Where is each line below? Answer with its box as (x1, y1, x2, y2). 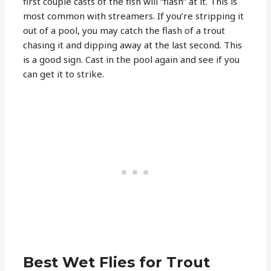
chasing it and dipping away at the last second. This (23, 38, 243, 51)
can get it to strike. (23, 67, 105, 80)
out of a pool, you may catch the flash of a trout (23, 24, 226, 36)
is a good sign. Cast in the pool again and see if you (23, 53, 240, 65)
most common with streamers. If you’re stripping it (23, 9, 244, 22)
